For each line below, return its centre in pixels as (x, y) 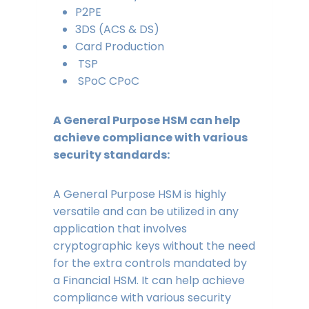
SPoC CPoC (108, 81)
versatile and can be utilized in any (146, 212)
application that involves (120, 229)
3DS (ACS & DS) (118, 30)
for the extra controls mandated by (150, 263)
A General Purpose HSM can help (146, 121)
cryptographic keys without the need (154, 246)
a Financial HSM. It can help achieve (149, 281)
